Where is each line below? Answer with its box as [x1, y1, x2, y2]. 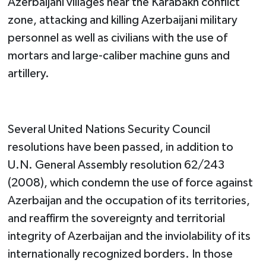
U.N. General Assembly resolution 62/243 [7, 159, 224, 171]
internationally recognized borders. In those [7, 248, 233, 260]
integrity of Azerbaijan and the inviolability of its [7, 230, 251, 242]
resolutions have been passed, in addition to [7, 141, 233, 153]
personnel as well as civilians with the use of [7, 31, 227, 44]
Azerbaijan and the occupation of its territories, [7, 194, 250, 207]
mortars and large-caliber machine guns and [7, 49, 230, 62]
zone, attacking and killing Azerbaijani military [7, 14, 237, 26]
